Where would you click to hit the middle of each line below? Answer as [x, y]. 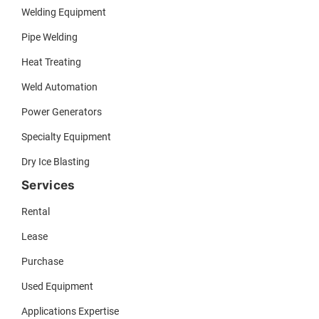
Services [48, 185]
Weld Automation [59, 87]
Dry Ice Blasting [56, 162]
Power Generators [62, 112]
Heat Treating [51, 62]
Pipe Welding [49, 37]
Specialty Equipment [66, 137]
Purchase [42, 262]
